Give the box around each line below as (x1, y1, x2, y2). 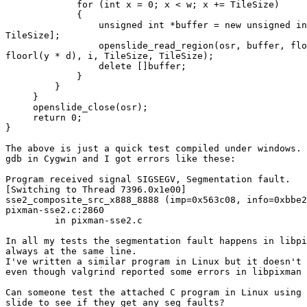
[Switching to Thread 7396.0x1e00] (5, 184, 186, 195)
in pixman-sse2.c (5, 215, 143, 226)
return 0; (5, 112, 82, 123)
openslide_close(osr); (5, 102, 148, 113)
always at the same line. (5, 246, 137, 257)
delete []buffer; (5, 61, 186, 72)
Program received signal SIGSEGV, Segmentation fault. (5, 174, 291, 185)
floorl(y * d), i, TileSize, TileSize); (5, 51, 214, 62)
